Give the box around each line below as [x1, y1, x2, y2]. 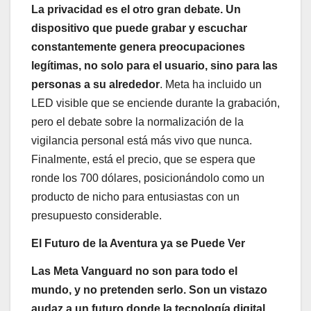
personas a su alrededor [31, 78, 160, 91]
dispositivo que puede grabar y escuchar [31, 22, 247, 35]
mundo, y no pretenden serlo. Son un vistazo [31, 284, 267, 296]
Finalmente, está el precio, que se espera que [31, 153, 255, 166]
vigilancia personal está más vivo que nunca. [31, 135, 252, 147]
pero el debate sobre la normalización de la [31, 116, 244, 128]
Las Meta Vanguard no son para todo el [31, 265, 237, 278]
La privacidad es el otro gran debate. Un [31, 3, 241, 16]
